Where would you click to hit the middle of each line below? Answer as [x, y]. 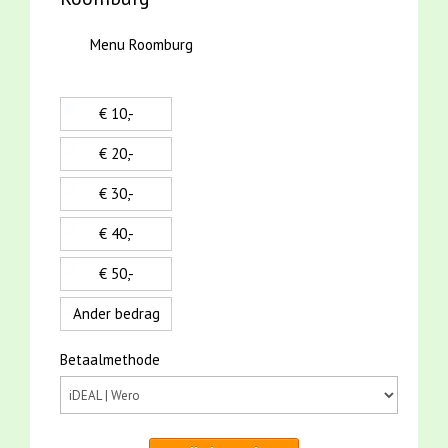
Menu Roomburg [141, 45]
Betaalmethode [110, 360]
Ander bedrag [116, 314]
